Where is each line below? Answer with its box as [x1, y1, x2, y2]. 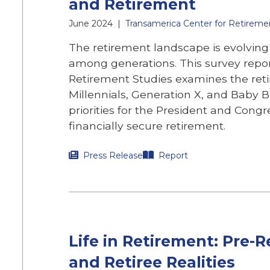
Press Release [83, 150, 143, 161]
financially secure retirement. [69, 119, 225, 132]
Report [159, 150, 188, 161]
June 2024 [69, 18, 113, 29]
